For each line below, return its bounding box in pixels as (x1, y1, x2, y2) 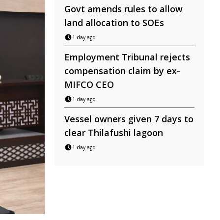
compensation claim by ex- (64, 65, 180, 77)
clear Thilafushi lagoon (64, 127, 163, 138)
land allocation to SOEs (64, 17, 164, 28)
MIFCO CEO (64, 79, 114, 90)
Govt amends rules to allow (64, 3, 183, 15)
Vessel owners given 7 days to (64, 113, 193, 125)
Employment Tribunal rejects (64, 51, 190, 63)
